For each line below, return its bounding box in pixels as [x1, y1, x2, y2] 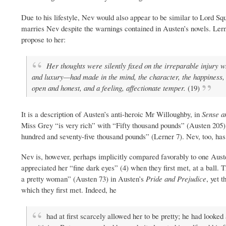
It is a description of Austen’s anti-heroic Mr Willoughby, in [21, 108, 202, 119]
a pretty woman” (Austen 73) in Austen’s [21, 173, 146, 184]
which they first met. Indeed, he [21, 184, 117, 195]
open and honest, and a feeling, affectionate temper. [32, 82, 188, 93]
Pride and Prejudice [146, 173, 206, 184]
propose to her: [21, 34, 66, 44]
